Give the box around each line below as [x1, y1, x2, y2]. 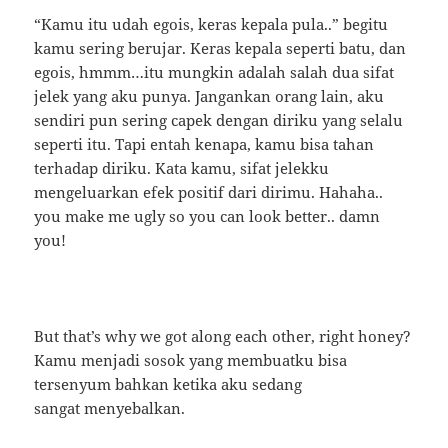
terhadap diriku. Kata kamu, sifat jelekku [34, 157, 330, 178]
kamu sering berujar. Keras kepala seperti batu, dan [34, 37, 407, 58]
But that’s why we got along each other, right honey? [34, 325, 412, 346]
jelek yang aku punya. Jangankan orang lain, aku [34, 85, 385, 106]
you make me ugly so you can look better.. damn [34, 205, 381, 226]
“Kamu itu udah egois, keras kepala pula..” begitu [34, 13, 389, 34]
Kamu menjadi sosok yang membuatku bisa [34, 349, 348, 370]
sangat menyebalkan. [34, 397, 186, 418]
